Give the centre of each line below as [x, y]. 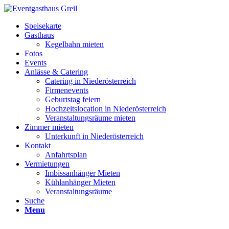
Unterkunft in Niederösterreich [94, 136]
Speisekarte [43, 26]
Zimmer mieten [49, 127]
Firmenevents [67, 90]
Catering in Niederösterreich [90, 81]
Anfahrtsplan [66, 155]
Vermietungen [47, 164]
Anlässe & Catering [56, 72]
